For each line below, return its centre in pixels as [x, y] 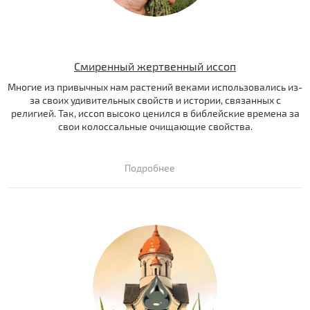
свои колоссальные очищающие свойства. [155, 127]
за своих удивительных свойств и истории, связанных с [155, 100]
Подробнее [149, 168]
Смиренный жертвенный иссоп [155, 66]
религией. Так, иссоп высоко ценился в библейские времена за [155, 113]
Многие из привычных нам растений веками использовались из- [155, 87]
